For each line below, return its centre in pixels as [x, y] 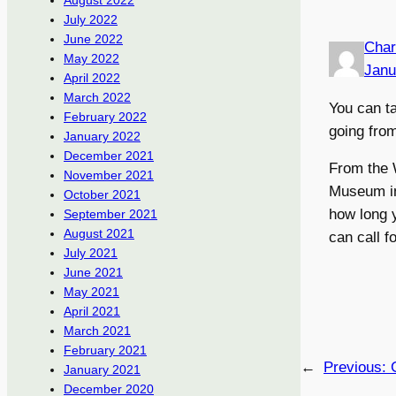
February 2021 [105, 350]
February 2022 [105, 117]
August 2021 [99, 234]
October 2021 [102, 195]
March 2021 [97, 331]
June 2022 [93, 39]
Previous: [357, 368]
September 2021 [110, 214]
